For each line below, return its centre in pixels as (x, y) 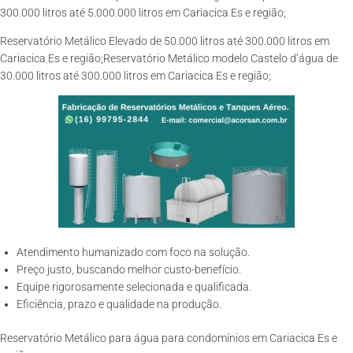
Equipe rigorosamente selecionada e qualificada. (134, 287)
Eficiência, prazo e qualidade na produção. (119, 304)
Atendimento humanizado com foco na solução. (133, 252)
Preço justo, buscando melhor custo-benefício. (129, 269)
